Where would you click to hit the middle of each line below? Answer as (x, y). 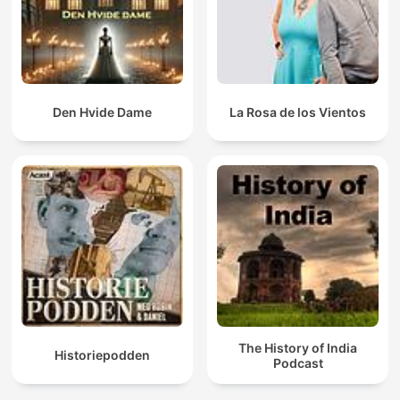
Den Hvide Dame (102, 112)
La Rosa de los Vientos (298, 112)
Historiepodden (102, 355)
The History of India (298, 347)
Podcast (298, 362)
